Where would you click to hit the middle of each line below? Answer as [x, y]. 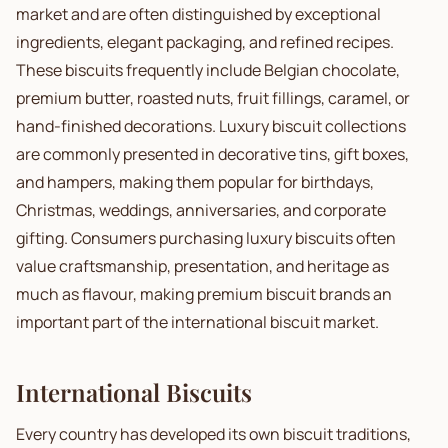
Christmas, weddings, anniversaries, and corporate [201, 210]
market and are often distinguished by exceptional [198, 14]
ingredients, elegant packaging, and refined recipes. [205, 42]
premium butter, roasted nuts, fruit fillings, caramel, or [213, 98]
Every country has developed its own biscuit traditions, [213, 434]
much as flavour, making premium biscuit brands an [204, 294]
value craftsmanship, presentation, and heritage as [202, 266]
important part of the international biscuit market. [197, 322]
